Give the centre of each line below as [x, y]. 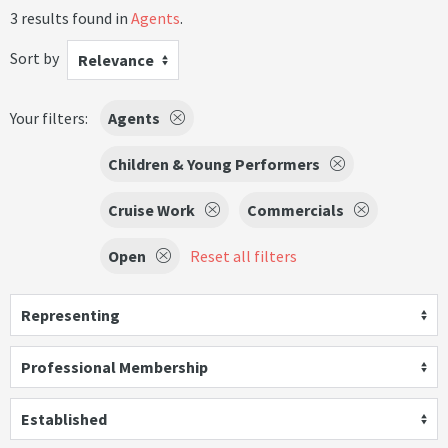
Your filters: [49, 118]
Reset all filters [243, 256]
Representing [70, 315]
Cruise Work [151, 210]
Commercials [295, 210]
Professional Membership [114, 367]
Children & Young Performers [214, 164]
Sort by [34, 57]
